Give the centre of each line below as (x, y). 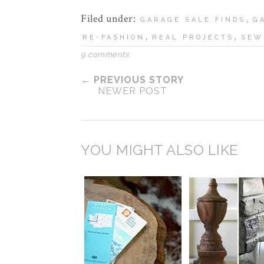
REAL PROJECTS (193, 37)
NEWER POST (132, 91)
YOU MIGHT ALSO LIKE (160, 150)
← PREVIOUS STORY (132, 80)
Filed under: (110, 19)
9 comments (105, 55)
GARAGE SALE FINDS (193, 20)
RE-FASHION (114, 37)
